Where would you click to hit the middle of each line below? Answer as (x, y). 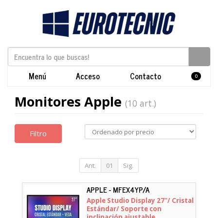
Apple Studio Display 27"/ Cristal (140, 200)
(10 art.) (141, 103)
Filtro (38, 133)
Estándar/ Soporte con (124, 209)
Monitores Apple (70, 101)
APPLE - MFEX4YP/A (118, 189)
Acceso (87, 76)
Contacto (145, 76)
